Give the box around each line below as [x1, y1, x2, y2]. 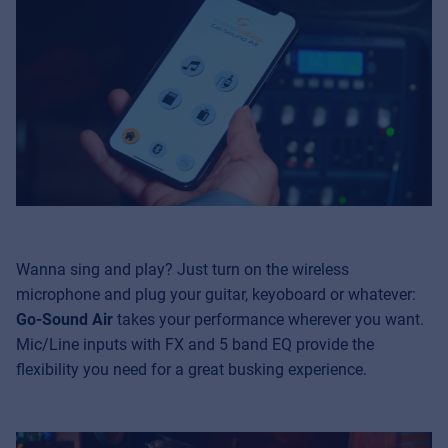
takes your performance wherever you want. [113, 309, 424, 329]
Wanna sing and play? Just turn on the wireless [16, 259, 349, 279]
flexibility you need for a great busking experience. [16, 359, 367, 379]
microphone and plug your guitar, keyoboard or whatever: [16, 284, 416, 304]
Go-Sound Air [16, 309, 113, 329]
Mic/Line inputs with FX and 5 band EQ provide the [16, 334, 374, 354]
